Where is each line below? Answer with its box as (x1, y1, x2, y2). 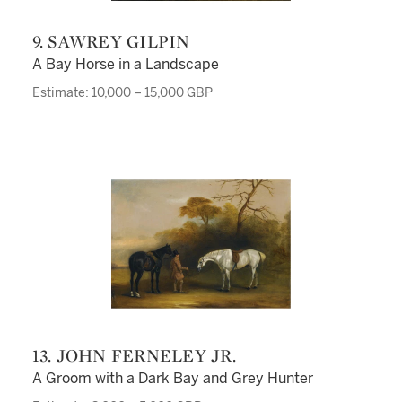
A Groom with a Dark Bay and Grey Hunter (31, 370, 313, 387)
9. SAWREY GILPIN (43, 30, 190, 53)
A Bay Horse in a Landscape (31, 56, 219, 73)
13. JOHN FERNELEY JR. (39, 344, 236, 367)
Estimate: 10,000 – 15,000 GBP (31, 85, 213, 100)
